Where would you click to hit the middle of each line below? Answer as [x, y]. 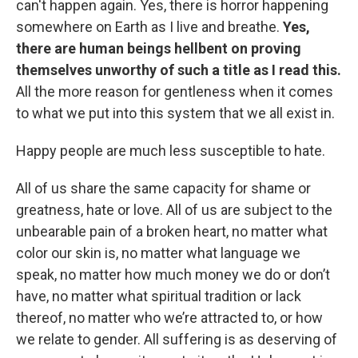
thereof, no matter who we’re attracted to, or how [169, 318]
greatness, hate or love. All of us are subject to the [174, 210]
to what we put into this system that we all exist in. [175, 113]
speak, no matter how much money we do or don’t [173, 274]
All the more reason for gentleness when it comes [175, 91]
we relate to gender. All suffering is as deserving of [177, 339]
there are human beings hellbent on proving [159, 48]
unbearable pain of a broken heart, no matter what [172, 231]
